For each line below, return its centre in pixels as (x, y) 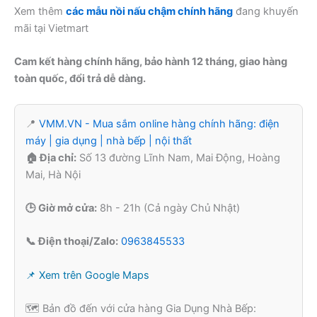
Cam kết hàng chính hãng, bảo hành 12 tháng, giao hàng (151, 62)
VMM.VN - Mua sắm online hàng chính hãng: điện (159, 123)
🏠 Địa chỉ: (51, 157)
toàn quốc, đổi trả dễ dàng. (80, 79)
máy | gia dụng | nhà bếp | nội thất (109, 140)
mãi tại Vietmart (51, 28)
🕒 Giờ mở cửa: (61, 208)
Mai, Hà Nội (53, 174)
